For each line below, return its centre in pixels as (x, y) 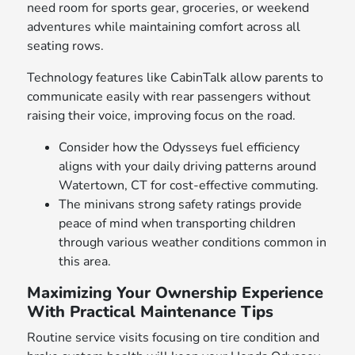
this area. (85, 262)
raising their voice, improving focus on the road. (162, 116)
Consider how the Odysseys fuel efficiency (179, 148)
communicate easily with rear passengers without (169, 97)
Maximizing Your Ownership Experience (176, 293)
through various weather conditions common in (193, 243)
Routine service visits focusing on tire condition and (174, 338)
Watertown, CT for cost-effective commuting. (189, 186)
